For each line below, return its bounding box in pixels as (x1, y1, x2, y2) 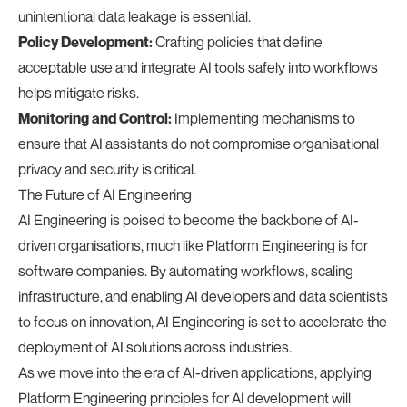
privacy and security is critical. (18, 160, 196, 178)
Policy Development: (18, 33, 153, 51)
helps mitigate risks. (18, 84, 139, 102)
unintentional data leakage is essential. (18, 7, 251, 25)
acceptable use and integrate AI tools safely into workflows (18, 58, 378, 76)
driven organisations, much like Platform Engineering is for (18, 236, 368, 254)
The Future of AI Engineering (18, 185, 192, 203)
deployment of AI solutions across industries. (18, 338, 292, 356)
